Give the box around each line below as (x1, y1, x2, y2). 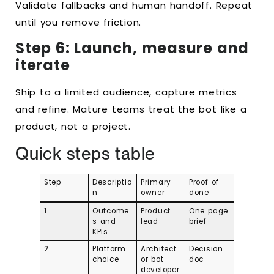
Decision (188, 244, 223, 254)
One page (188, 206, 229, 217)
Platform (92, 244, 126, 254)
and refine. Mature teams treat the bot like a (15, 103, 247, 116)
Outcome (92, 206, 130, 217)
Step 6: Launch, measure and (15, 38, 250, 59)
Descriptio (92, 177, 132, 188)
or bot (140, 254, 164, 265)
